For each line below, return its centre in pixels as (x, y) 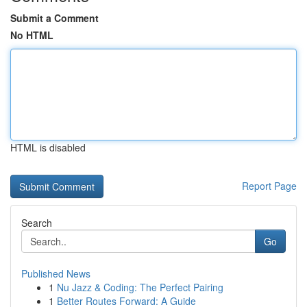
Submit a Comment (54, 18)
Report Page (269, 186)
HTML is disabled (48, 147)
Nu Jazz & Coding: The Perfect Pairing (140, 287)
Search (37, 223)
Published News (56, 273)
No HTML (32, 35)
